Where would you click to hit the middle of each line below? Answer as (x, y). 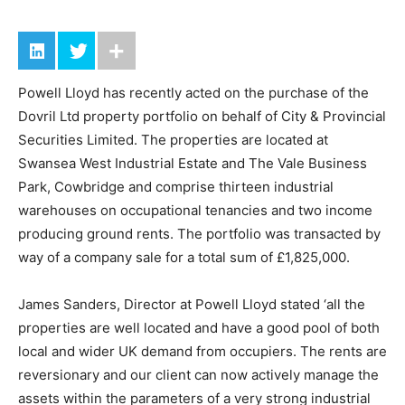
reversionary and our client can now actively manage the (198, 375)
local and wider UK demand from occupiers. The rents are (202, 352)
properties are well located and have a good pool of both (199, 328)
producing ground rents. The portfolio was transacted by (199, 234)
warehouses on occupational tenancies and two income (195, 211)
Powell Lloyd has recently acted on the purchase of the (193, 93)
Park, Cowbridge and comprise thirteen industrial (176, 187)
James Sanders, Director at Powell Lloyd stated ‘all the (192, 305)
